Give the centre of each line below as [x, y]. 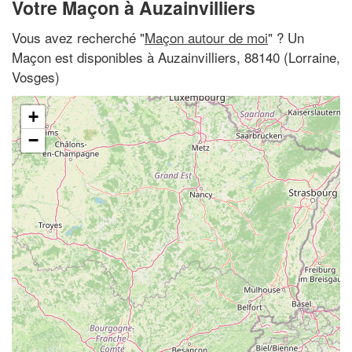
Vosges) [36, 76]
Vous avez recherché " [78, 37]
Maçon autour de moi [206, 37]
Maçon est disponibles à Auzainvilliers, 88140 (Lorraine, [176, 57]
